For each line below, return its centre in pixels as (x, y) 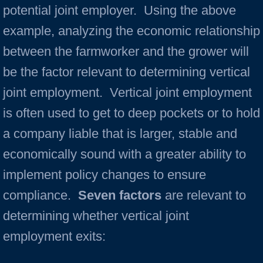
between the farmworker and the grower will (126, 51)
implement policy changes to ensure (104, 175)
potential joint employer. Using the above (119, 10)
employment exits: (54, 236)
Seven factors (120, 195)
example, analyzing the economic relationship (131, 31)
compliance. (41, 195)
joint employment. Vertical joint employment (127, 92)
